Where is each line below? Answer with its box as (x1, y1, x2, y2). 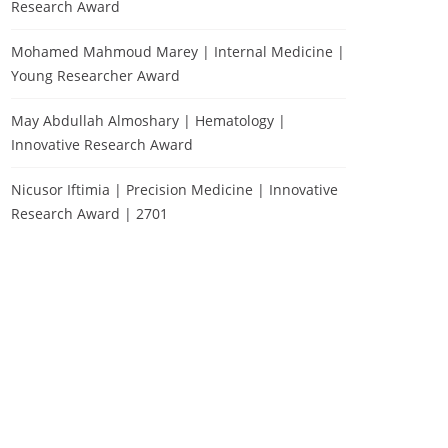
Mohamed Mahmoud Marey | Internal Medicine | (11, 42, 345, 61)
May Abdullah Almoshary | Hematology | (11, 111, 286, 130)
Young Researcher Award (11, 66, 180, 85)
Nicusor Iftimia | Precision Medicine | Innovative (11, 180, 338, 199)
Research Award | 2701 (11, 204, 168, 223)
